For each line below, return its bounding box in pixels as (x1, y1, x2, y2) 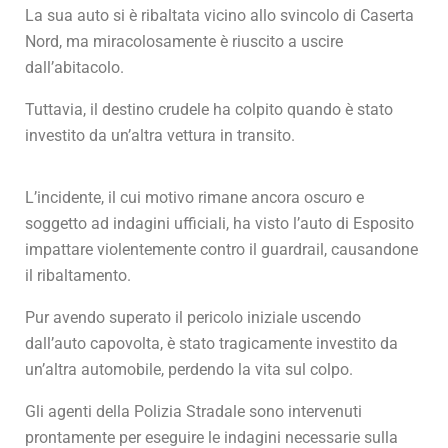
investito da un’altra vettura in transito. (25, 126, 295, 146)
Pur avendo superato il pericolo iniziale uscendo (25, 308, 361, 328)
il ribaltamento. (25, 266, 131, 286)
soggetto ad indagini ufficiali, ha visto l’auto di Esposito (25, 214, 414, 234)
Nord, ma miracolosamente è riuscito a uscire (25, 32, 343, 52)
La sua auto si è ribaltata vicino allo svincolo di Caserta (25, 6, 414, 26)
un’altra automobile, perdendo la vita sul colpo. (25, 360, 353, 380)
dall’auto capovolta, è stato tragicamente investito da (25, 334, 398, 354)
